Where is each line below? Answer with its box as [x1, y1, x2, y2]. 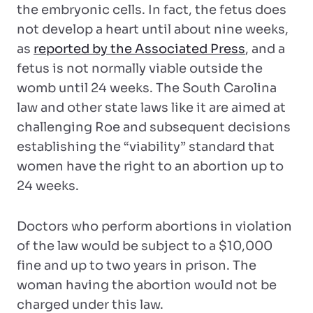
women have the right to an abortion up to [17, 159, 284, 174]
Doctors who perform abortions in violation [17, 219, 292, 234]
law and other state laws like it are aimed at [17, 100, 286, 115]
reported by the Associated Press [34, 41, 245, 57]
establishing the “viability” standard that [17, 139, 275, 154]
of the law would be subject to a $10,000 [17, 238, 272, 254]
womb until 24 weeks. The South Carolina [17, 80, 277, 96]
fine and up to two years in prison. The [17, 258, 256, 273]
